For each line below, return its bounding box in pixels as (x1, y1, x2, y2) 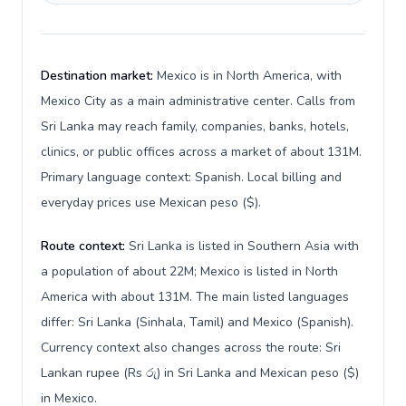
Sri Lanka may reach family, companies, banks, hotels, (41, 118, 349, 135)
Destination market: (41, 67, 157, 84)
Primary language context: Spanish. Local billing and (41, 169, 342, 186)
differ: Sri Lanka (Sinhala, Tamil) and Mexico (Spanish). (41, 314, 353, 331)
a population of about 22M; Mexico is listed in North (41, 263, 338, 280)
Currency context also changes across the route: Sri (41, 339, 341, 356)
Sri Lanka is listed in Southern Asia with (129, 237, 359, 255)
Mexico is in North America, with (157, 67, 342, 84)
